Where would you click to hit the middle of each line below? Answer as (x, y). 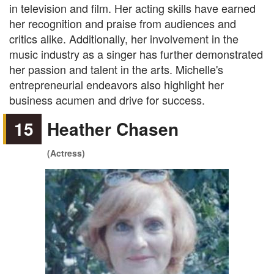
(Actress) (66, 153)
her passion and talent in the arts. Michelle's (116, 69)
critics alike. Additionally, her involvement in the (124, 39)
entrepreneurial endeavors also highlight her (117, 84)
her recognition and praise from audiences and (123, 23)
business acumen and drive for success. (107, 100)
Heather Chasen (113, 129)
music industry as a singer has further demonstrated (136, 54)
